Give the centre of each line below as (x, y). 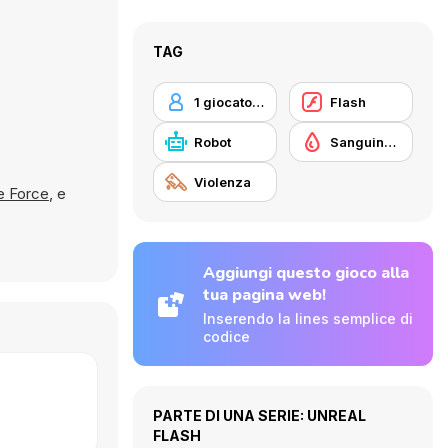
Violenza (222, 182)
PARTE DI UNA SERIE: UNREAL (259, 415)
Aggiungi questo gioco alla (306, 273)
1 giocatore (258, 102)
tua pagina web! (264, 295)
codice (226, 336)
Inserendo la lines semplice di (308, 318)
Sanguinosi (390, 142)
